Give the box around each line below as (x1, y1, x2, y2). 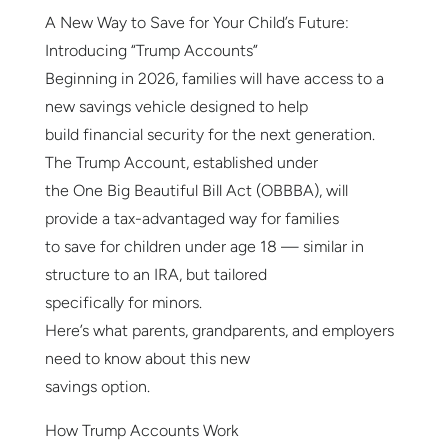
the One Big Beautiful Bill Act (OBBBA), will (44, 181, 348, 201)
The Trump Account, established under (44, 153, 318, 173)
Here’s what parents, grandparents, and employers (44, 321, 394, 341)
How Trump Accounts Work (44, 421, 238, 441)
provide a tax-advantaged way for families (44, 209, 339, 229)
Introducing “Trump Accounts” (44, 41, 258, 61)
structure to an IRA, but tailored (44, 265, 267, 285)
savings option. (44, 377, 150, 397)
